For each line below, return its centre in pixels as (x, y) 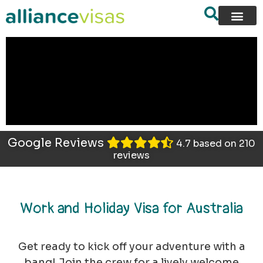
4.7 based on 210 (216, 144)
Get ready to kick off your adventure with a (131, 247)
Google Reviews (57, 143)
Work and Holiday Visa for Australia (131, 208)
